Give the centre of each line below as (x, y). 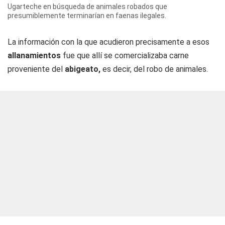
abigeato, (83, 69)
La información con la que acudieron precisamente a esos (108, 42)
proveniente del (36, 69)
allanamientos (34, 55)
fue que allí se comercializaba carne (125, 55)
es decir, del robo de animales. (154, 69)
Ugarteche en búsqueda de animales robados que (87, 7)
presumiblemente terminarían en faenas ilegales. (87, 16)
